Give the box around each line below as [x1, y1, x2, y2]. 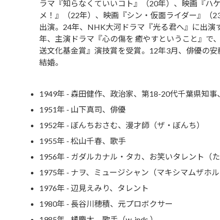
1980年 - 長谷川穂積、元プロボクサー [39, 198, 173, 208]
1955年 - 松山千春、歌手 [39, 136, 126, 145]
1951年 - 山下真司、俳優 [39, 104, 126, 114]
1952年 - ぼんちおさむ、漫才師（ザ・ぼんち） [39, 120, 204, 130]
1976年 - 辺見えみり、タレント [39, 183, 149, 192]
